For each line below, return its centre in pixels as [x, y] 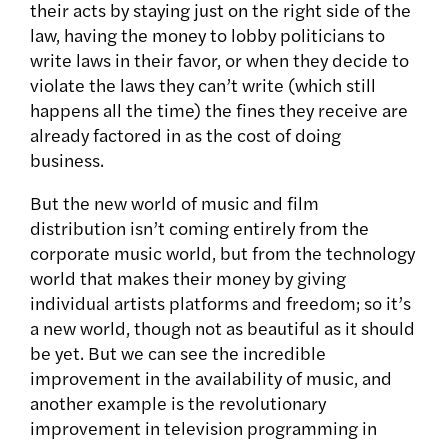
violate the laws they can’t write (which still [203, 85]
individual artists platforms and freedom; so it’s [220, 303]
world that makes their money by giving [188, 278]
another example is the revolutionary [178, 403]
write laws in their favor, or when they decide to [219, 60]
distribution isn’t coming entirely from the [199, 228]
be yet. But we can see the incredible [178, 353]
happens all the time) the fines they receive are [219, 110]
